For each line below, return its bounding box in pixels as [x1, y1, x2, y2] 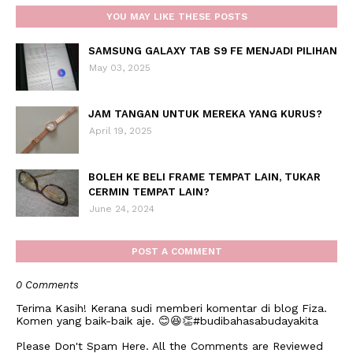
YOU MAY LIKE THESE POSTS [106, 11, 247, 22]
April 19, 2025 [89, 125, 152, 136]
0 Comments [16, 279, 79, 291]
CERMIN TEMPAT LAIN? [88, 186, 210, 198]
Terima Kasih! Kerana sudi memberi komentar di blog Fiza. [16, 302, 327, 314]
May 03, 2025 [89, 62, 150, 73]
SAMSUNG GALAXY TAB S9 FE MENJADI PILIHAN [88, 45, 337, 57]
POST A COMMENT [131, 246, 222, 257]
